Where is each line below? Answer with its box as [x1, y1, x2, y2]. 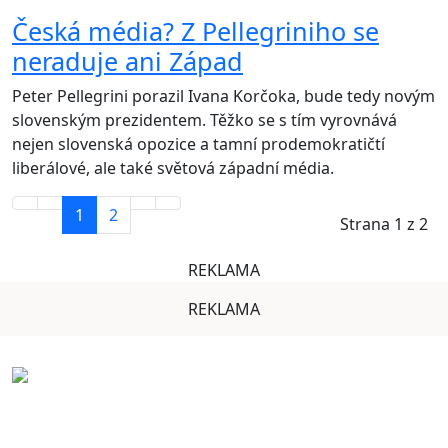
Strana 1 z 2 [340, 213, 428, 236]
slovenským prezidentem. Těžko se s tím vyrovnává [12, 109, 397, 132]
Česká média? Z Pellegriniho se [12, 14, 379, 49]
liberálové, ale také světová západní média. [12, 157, 334, 180]
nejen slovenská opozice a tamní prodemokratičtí [12, 133, 385, 156]
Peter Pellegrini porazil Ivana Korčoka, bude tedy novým [12, 85, 435, 108]
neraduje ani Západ [12, 44, 243, 79]
